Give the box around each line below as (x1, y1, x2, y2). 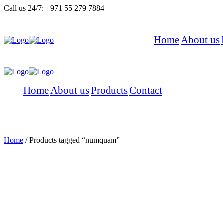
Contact (129, 84, 162, 96)
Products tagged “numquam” (29, 135, 120, 144)
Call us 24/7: (4, 4, 44, 12)
